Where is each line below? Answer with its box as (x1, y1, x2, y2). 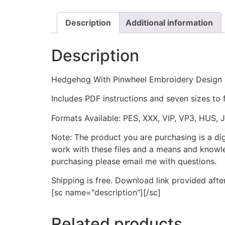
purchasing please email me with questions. (51, 156, 216, 166)
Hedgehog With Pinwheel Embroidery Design (51, 74, 222, 84)
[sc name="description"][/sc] (51, 187, 161, 198)
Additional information (126, 17, 213, 28)
